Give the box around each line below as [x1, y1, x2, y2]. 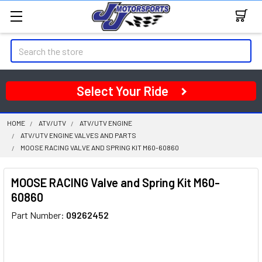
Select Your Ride [77, 83, 168, 98]
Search [11, 40, 37, 51]
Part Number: [11, 209, 66, 220]
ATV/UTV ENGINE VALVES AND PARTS [20, 131, 136, 139]
